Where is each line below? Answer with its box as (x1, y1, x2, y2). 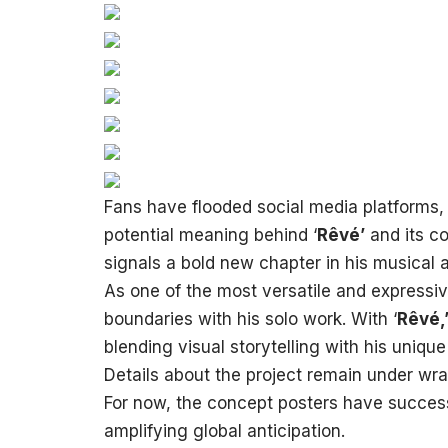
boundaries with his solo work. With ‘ (103, 309, 397, 329)
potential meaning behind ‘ (103, 225, 317, 245)
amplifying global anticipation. (103, 421, 345, 441)
